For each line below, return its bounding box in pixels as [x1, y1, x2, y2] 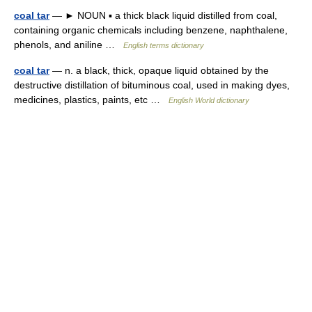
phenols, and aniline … [14, 39, 123, 50]
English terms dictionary [123, 41, 204, 49]
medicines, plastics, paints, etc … [14, 94, 169, 105]
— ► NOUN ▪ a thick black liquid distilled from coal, [49, 10, 277, 21]
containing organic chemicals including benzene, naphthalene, [14, 24, 288, 36]
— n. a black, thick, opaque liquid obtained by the [49, 65, 269, 76]
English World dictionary [169, 96, 249, 104]
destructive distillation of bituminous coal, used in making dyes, [14, 79, 290, 91]
